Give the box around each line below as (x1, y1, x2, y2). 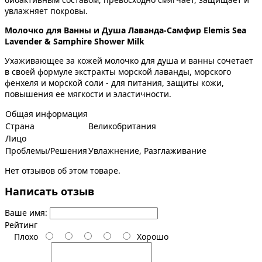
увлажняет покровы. (5, 5, 88, 16)
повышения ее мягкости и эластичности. (5, 88, 174, 99)
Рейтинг (5, 219, 37, 231)
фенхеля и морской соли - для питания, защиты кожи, (5, 77, 224, 88)
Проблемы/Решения (5, 144, 87, 156)
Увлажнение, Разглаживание (88, 144, 206, 156)
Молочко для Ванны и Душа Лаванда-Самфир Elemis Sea (5, 24, 246, 36)
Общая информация (5, 108, 88, 119)
